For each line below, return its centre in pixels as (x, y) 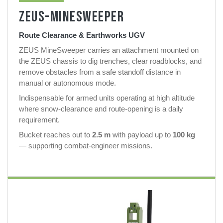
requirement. (39, 119)
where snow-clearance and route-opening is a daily (101, 109)
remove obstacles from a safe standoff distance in (100, 72)
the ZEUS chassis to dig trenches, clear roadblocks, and (110, 61)
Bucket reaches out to (56, 134)
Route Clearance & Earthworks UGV (82, 35)
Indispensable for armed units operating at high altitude (107, 98)
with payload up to (142, 134)
